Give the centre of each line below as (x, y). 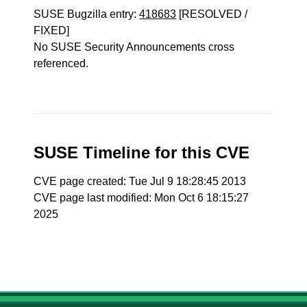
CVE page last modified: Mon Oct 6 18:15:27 (142, 198)
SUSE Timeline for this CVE (142, 152)
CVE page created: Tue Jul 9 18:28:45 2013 (140, 181)
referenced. (61, 63)
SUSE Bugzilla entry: (87, 14)
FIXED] (52, 30)
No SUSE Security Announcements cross (134, 47)
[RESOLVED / (212, 14)
